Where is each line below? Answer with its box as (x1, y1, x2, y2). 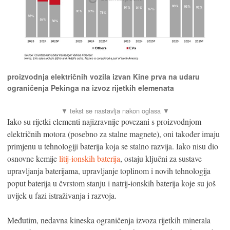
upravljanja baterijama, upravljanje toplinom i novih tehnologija (7, 165, 210, 176)
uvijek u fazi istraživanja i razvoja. (7, 189, 117, 201)
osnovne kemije (7, 152, 59, 164)
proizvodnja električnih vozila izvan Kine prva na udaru (7, 71, 200, 82)
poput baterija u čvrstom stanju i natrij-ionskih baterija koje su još (7, 177, 216, 188)
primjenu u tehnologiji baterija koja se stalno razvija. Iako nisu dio (7, 140, 218, 151)
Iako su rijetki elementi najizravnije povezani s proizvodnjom (7, 116, 201, 127)
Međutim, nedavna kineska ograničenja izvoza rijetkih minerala (7, 214, 210, 225)
